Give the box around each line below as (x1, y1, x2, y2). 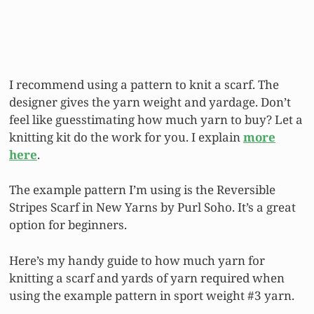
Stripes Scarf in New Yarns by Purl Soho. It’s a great (9, 199, 296, 216)
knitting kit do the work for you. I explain (9, 128, 243, 145)
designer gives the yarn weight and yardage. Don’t (9, 93, 291, 110)
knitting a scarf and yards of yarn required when (9, 269, 285, 286)
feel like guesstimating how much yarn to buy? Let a (9, 111, 303, 128)
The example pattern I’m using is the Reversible (9, 182, 275, 198)
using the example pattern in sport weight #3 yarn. (9, 287, 294, 303)
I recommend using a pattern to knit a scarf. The (9, 76, 279, 93)
